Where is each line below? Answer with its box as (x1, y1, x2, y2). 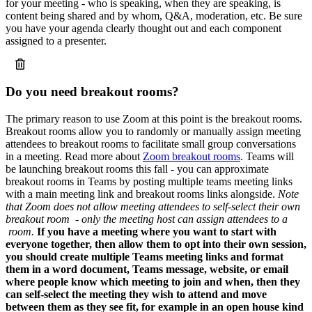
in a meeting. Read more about (6, 150, 143, 162)
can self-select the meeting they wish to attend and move (6, 288, 267, 300)
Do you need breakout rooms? (6, 84, 179, 99)
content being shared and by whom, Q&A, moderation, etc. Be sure (6, 10, 302, 22)
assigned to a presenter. (6, 35, 107, 47)
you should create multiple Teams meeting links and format (6, 250, 283, 263)
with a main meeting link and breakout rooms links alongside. (6, 187, 278, 200)
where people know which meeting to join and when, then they (6, 275, 300, 288)
